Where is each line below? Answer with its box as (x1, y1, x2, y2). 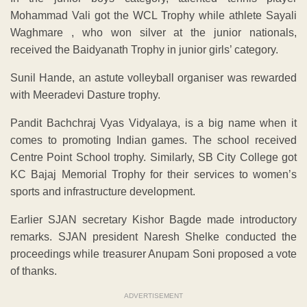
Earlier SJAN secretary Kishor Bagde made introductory (10, 214, 297, 226)
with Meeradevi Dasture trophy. (10, 89, 160, 101)
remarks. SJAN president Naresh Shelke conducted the (10, 231, 297, 243)
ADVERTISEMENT (124, 292, 183, 300)
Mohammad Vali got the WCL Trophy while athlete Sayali (10, 10, 297, 22)
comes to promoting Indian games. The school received (10, 134, 297, 147)
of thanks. (10, 265, 57, 278)
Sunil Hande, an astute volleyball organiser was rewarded (10, 72, 297, 84)
